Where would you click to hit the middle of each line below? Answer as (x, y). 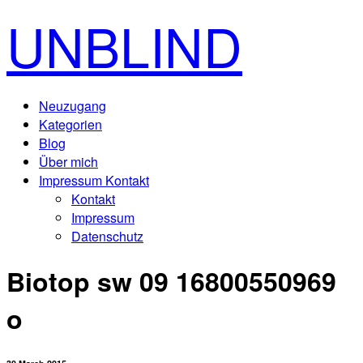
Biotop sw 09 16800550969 (171, 282)
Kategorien (70, 124)
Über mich (68, 162)
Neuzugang (73, 106)
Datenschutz (107, 236)
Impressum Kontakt (94, 180)
